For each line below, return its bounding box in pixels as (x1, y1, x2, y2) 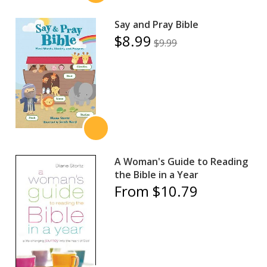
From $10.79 (114, 181, 198, 201)
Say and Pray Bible (114, 17, 199, 31)
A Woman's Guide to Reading (114, 154, 249, 168)
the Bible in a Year (114, 167, 199, 181)
